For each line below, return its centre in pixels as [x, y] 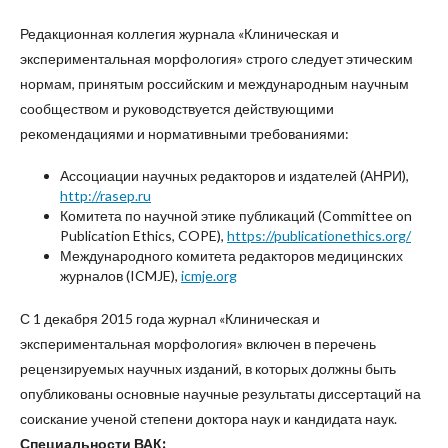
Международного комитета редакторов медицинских [231, 255]
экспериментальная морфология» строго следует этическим [216, 58]
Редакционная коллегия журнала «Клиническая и [179, 33]
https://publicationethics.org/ [319, 235]
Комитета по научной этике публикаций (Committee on [236, 215]
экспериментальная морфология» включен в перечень [198, 343]
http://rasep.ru [105, 195]
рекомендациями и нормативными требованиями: [184, 133]
